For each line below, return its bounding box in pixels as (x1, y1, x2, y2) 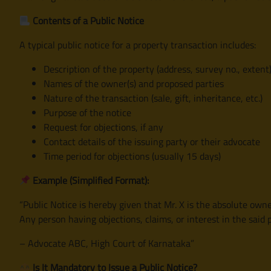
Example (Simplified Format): (30, 172, 149, 188)
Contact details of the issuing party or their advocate (44, 134, 260, 149)
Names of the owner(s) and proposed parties (44, 76, 224, 91)
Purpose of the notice (44, 105, 131, 120)
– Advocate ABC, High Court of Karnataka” (19, 235, 194, 250)
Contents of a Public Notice (30, 13, 145, 28)
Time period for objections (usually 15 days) (44, 148, 221, 163)
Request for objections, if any (44, 119, 163, 134)
